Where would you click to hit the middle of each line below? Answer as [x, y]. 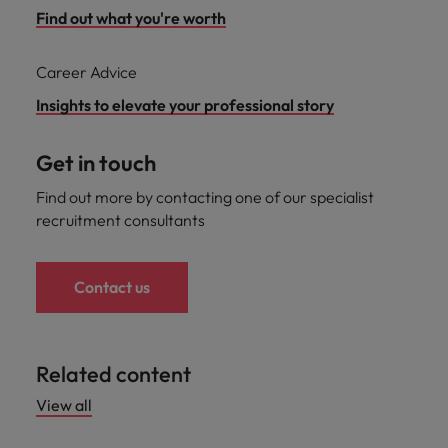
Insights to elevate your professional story [185, 105]
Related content [113, 374]
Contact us [112, 287]
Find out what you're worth [131, 18]
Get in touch [96, 163]
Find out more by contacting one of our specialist [205, 197]
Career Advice [86, 72]
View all [64, 405]
